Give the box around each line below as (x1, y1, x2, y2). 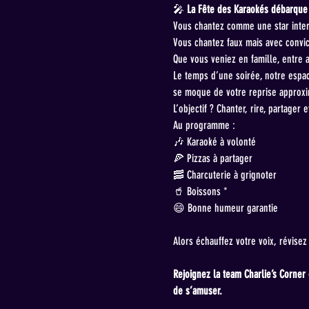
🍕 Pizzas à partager (172, 152, 252, 166)
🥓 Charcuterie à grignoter (172, 168, 277, 182)
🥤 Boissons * (172, 185, 228, 199)
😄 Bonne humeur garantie (172, 201, 278, 215)
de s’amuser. (172, 284, 222, 298)
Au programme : (172, 119, 235, 132)
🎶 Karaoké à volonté (172, 135, 256, 149)
